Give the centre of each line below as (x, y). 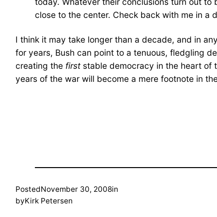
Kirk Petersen (49, 201)
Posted (28, 189)
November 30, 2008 (76, 189)
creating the (40, 65)
